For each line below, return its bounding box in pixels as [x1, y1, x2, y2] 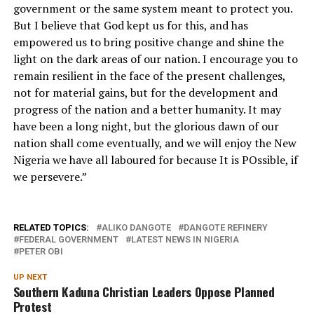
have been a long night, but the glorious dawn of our [13, 118, 279, 135]
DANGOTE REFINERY [183, 222, 268, 233]
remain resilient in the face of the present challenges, [13, 68, 285, 84]
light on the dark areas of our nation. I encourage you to [13, 51, 298, 67]
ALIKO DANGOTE [101, 222, 171, 233]
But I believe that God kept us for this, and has [13, 18, 248, 34]
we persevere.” [13, 169, 87, 185]
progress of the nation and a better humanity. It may [13, 102, 281, 118]
